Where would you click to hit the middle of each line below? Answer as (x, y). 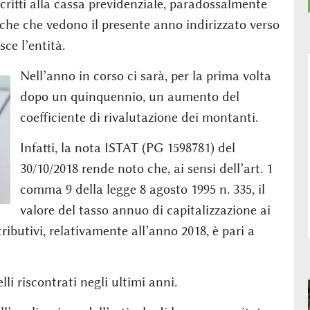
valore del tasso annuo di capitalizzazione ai (145, 210)
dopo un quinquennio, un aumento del (129, 97)
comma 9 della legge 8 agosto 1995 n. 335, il (142, 189)
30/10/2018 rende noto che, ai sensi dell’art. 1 (146, 168)
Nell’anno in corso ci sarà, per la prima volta (145, 76)
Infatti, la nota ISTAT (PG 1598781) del (127, 148)
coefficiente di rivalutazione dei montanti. (139, 117)
